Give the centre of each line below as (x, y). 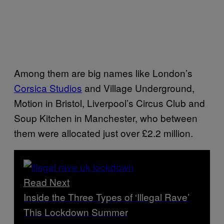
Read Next (46, 181)
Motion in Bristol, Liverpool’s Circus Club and (109, 102)
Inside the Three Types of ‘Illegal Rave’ (106, 196)
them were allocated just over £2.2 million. (103, 132)
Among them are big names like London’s (103, 72)
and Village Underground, (138, 87)
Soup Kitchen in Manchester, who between (106, 117)
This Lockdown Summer (76, 211)
